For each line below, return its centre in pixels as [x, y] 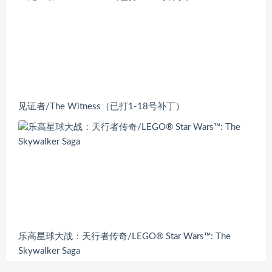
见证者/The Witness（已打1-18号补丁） [101, 106]
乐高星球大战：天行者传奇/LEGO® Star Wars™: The [124, 237]
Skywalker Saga [49, 251]
